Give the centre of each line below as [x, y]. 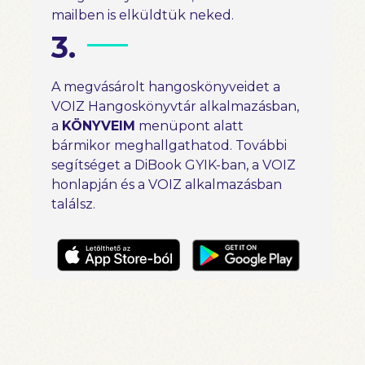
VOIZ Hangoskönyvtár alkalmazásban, [175, 107]
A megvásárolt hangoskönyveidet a [166, 87]
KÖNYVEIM [99, 126]
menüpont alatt [189, 126]
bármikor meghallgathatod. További [169, 146]
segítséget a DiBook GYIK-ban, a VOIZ [174, 165]
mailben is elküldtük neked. [143, 15]
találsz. [73, 204]
